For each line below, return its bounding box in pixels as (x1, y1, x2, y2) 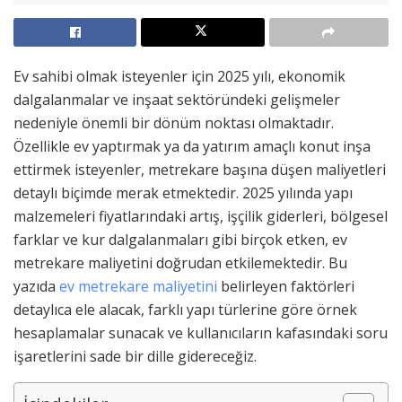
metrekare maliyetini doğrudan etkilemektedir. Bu (13, 252, 347, 273)
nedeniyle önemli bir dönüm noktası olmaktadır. (13, 112, 334, 133)
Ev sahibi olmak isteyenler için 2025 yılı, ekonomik (13, 66, 345, 86)
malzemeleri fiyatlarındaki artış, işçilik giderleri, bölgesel (13, 205, 388, 226)
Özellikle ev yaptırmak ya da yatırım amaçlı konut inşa (13, 135, 371, 156)
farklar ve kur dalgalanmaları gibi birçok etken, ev (13, 229, 347, 249)
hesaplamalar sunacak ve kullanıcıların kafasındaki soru (13, 322, 388, 343)
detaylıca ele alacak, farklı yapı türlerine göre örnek (13, 299, 357, 319)
